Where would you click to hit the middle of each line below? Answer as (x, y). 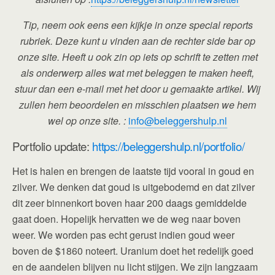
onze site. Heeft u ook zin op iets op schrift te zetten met (137, 57)
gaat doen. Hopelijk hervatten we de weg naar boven (126, 219)
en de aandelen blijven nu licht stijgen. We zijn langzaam (135, 267)
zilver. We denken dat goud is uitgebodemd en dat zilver (134, 187)
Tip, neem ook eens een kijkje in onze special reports (137, 25)
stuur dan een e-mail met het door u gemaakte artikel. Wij (137, 89)
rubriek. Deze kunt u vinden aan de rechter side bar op (137, 41)
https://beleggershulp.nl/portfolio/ (168, 146)
